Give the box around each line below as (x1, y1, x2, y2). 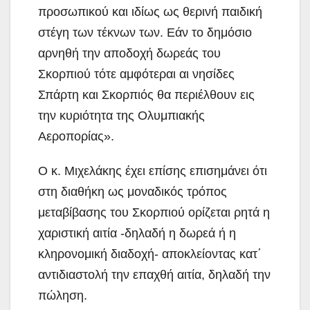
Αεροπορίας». (38, 129, 114, 143)
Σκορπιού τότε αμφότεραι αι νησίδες (38, 66, 235, 81)
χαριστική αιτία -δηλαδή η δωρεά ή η (38, 226, 236, 240)
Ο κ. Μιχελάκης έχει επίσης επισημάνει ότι (38, 163, 267, 178)
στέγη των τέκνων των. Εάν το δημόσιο (38, 25, 252, 39)
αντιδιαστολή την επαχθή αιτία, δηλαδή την (38, 267, 271, 282)
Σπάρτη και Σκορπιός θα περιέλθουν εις (38, 87, 255, 102)
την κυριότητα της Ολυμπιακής (38, 108, 205, 122)
